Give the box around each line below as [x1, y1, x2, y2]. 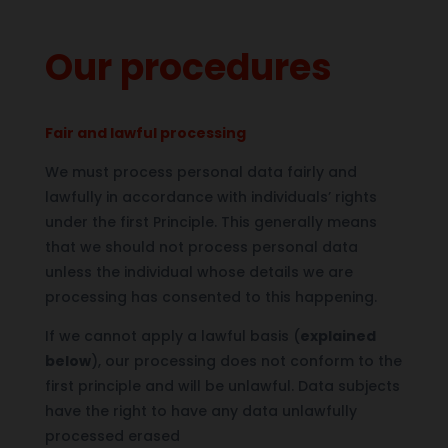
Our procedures [44, 41, 332, 93]
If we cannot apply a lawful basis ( [44, 325, 300, 346]
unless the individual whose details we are [44, 261, 353, 282]
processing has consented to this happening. [44, 286, 377, 307]
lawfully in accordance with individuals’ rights [44, 186, 377, 207]
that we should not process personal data [44, 236, 358, 257]
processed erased [44, 425, 180, 446]
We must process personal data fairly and [44, 161, 357, 182]
